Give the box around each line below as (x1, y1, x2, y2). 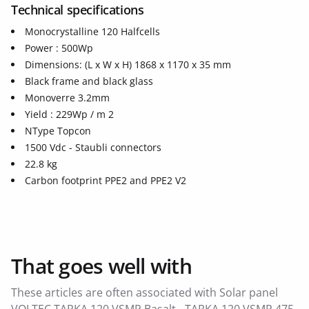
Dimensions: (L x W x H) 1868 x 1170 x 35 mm (25, 58, 231, 72)
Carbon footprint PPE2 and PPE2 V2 (25, 174, 186, 188)
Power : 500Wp (25, 41, 93, 55)
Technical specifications (11, 1, 144, 19)
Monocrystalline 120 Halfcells (25, 25, 160, 39)
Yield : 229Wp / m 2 (25, 108, 114, 121)
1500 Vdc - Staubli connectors (25, 141, 161, 154)
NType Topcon (25, 124, 91, 138)
